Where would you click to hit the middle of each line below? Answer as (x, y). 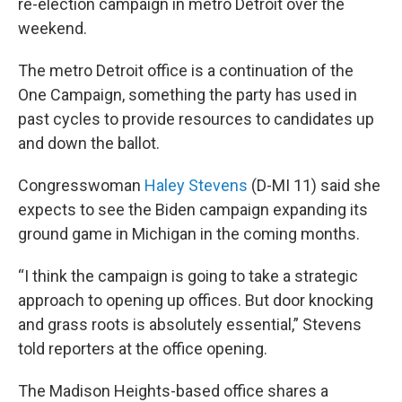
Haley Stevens (196, 185)
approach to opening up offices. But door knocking (196, 300)
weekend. (52, 28)
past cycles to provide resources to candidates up (196, 119)
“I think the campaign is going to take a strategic (188, 276)
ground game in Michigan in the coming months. (189, 234)
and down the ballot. (89, 143)
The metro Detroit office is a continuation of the (186, 70)
